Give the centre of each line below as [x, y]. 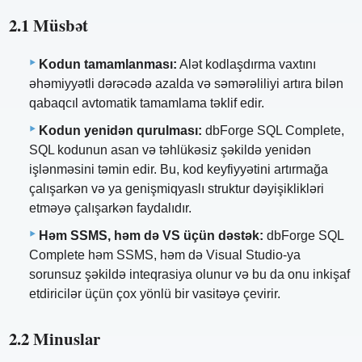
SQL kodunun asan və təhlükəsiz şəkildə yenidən [170, 149]
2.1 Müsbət [49, 25]
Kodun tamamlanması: [108, 64]
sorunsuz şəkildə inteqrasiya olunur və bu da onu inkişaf [189, 274]
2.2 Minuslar [55, 338]
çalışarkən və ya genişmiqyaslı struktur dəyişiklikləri [177, 188]
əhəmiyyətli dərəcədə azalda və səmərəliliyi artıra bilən [186, 83]
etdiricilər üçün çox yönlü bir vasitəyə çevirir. [155, 293]
